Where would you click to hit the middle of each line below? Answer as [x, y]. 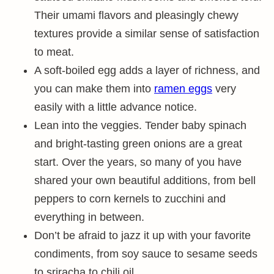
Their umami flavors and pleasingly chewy [136, 15]
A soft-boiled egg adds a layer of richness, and [147, 70]
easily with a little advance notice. [116, 107]
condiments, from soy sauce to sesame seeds [146, 254]
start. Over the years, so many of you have [138, 162]
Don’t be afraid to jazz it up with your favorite [143, 235]
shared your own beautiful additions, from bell [145, 180]
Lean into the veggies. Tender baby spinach [140, 125]
